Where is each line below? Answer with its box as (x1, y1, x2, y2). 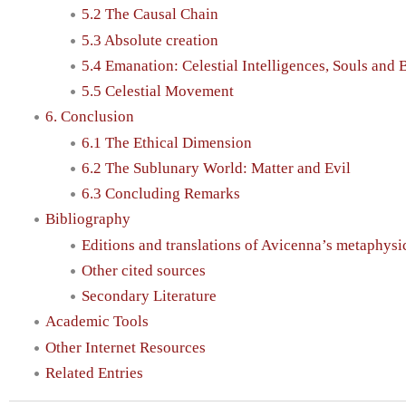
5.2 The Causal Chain (82, 5, 218, 24)
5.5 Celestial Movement (82, 82, 234, 101)
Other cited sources (82, 261, 206, 279)
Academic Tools (45, 313, 149, 331)
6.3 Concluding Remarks (82, 185, 240, 203)
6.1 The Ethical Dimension (82, 133, 252, 151)
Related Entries (45, 363, 143, 382)
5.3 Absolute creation (82, 31, 218, 49)
